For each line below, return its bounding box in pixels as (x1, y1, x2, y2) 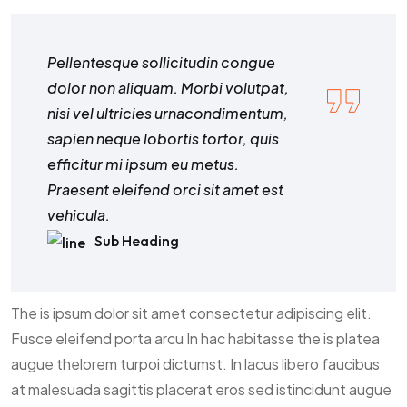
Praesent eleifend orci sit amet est (47, 179, 283, 199)
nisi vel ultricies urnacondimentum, (47, 103, 288, 123)
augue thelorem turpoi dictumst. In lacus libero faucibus (11, 354, 380, 374)
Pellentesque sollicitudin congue (47, 52, 275, 72)
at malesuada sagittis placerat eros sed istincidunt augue (11, 380, 392, 400)
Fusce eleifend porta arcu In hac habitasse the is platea (11, 329, 380, 349)
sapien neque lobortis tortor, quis (47, 128, 279, 148)
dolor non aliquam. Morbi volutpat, (47, 77, 289, 97)
